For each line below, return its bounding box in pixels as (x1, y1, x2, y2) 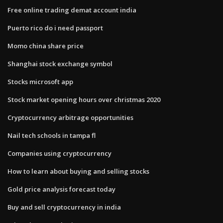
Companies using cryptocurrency (7, 148, 111, 158)
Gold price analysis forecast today (7, 184, 115, 194)
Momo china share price (7, 41, 84, 50)
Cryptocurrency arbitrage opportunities (7, 112, 133, 122)
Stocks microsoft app (7, 77, 73, 86)
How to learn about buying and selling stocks (7, 166, 149, 176)
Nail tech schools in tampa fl (7, 130, 96, 140)
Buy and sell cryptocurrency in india (7, 202, 121, 212)
